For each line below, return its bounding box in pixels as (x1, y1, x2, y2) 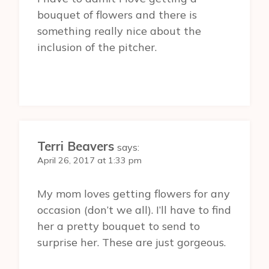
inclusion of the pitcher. (37, 40, 157, 55)
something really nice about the (37, 24, 201, 38)
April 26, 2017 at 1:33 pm (37, 155, 142, 166)
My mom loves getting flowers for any (37, 186, 230, 201)
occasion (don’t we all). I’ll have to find (37, 202, 231, 217)
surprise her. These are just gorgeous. (37, 235, 226, 249)
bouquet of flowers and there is (37, 8, 197, 22)
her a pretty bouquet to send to (37, 219, 200, 233)
